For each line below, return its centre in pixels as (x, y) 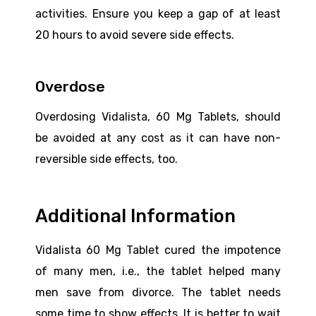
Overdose (70, 87)
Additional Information (135, 216)
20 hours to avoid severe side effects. (135, 35)
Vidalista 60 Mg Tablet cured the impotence (158, 250)
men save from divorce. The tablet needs (158, 293)
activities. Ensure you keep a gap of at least (158, 14)
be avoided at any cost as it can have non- (158, 138)
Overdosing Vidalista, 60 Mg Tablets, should (158, 117)
